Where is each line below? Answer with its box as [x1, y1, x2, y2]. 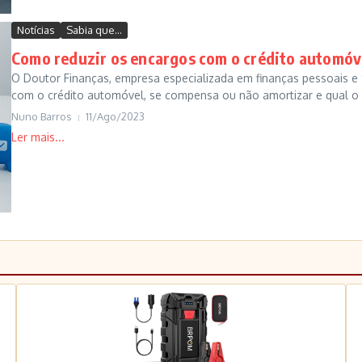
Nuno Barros [11, 110, 72, 123]
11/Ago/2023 [86, 110, 145, 123]
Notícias [17, 23, 55, 36]
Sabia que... [66, 23, 122, 36]
